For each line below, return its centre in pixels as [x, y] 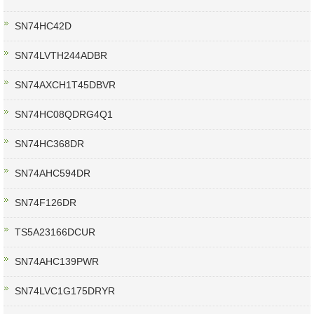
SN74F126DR [46, 203]
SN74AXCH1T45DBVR [65, 85]
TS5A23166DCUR [55, 232]
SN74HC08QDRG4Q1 [64, 115]
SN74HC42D [43, 26]
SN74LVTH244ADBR [61, 56]
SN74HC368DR [49, 144]
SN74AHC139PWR [57, 262]
